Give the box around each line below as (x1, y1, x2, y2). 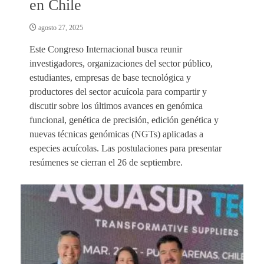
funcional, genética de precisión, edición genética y (29, 114, 219, 125)
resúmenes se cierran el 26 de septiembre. (29, 157, 183, 167)
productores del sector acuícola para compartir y (29, 86, 207, 97)
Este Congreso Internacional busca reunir (29, 44, 182, 54)
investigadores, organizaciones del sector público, (29, 58, 213, 68)
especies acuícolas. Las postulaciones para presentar (29, 143, 222, 153)
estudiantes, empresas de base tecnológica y (29, 72, 191, 82)
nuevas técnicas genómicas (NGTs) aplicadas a (29, 128, 203, 139)
